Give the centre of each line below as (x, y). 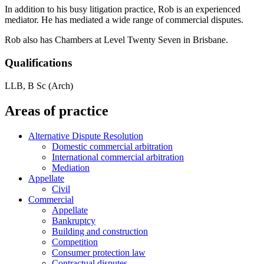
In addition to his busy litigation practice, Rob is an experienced (123, 9)
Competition (75, 242)
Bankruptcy (74, 220)
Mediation (71, 167)
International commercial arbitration (118, 157)
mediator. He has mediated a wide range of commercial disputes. (124, 20)
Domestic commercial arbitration (112, 146)
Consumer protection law (99, 252)
